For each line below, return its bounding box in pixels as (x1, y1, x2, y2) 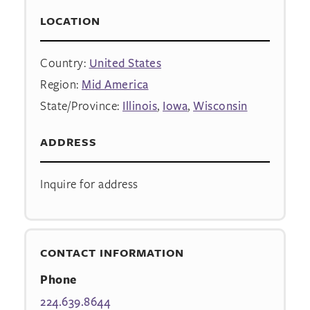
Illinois (122, 98, 157, 114)
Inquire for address (40, 176, 138, 192)
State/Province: (40, 98, 122, 114)
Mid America (82, 76, 149, 93)
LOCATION (40, 13, 100, 29)
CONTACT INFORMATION (40, 244, 184, 260)
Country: (40, 55, 89, 71)
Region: (40, 76, 82, 93)
